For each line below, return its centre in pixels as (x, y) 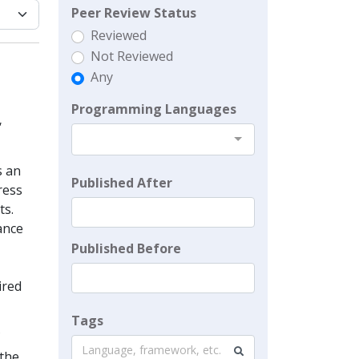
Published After (122, 183)
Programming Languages (154, 109)
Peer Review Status (134, 13)
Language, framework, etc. (151, 350)
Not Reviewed (132, 56)
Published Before (126, 248)
